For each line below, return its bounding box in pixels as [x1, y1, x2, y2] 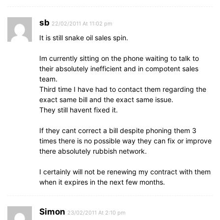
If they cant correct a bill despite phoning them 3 [39, 126, 196, 135]
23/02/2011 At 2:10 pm [67, 209, 126, 216]
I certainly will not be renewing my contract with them [39, 167, 211, 176]
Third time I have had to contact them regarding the [39, 85, 206, 93]
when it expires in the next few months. [39, 178, 165, 186]
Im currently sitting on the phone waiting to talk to [39, 54, 199, 62]
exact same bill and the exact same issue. [39, 95, 173, 104]
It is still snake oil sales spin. [39, 33, 128, 42]
